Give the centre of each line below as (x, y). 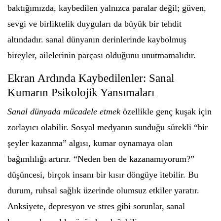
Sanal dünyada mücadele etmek (64, 111)
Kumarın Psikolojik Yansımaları (81, 92)
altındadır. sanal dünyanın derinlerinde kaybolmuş (97, 39)
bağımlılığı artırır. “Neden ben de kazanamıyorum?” (101, 159)
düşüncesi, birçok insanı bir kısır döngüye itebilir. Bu (103, 175)
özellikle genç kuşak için (166, 111)
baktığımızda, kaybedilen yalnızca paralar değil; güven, (107, 8)
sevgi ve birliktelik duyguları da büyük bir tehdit (94, 24)
